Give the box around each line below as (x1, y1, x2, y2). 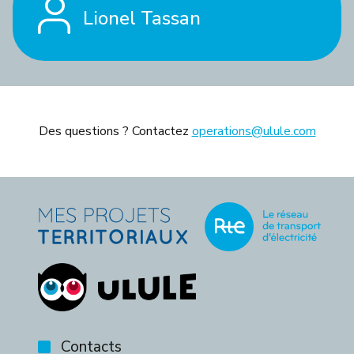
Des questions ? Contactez (38, 122, 192, 140)
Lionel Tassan (83, 5, 201, 31)
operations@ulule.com (191, 122, 316, 140)
